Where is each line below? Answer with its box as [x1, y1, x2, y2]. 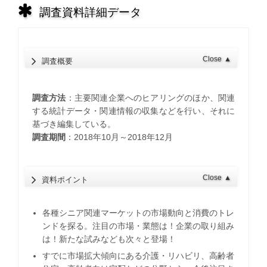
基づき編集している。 [32, 119, 116, 129]
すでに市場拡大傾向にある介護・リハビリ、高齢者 [42, 251, 235, 260]
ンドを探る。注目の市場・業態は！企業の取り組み [42, 221, 235, 231]
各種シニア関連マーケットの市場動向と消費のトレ [42, 208, 235, 218]
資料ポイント [42, 175, 89, 184]
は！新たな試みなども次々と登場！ [42, 234, 176, 244]
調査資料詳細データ [39, 6, 141, 19]
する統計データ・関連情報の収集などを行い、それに [32, 105, 235, 116]
